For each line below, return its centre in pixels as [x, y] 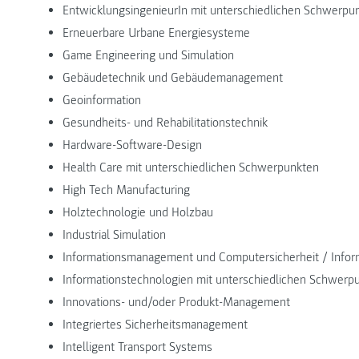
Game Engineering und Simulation [148, 55]
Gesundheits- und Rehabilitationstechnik [165, 122]
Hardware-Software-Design [132, 145]
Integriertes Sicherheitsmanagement [155, 324]
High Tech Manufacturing [126, 190]
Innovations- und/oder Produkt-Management [176, 302]
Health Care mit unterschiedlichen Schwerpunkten [191, 167]
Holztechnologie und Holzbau [138, 212]
